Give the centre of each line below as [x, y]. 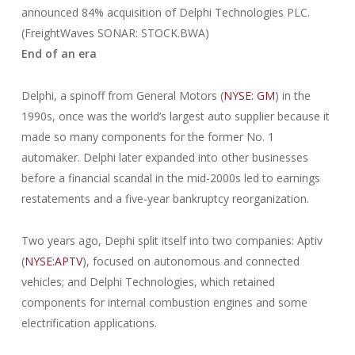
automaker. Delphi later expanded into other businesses [164, 157]
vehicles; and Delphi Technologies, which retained [148, 282]
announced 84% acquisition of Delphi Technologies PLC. [165, 12]
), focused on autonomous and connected [191, 261]
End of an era [59, 53]
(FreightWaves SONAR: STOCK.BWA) [115, 33]
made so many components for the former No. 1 [147, 137]
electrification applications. [89, 323]
